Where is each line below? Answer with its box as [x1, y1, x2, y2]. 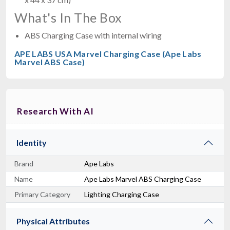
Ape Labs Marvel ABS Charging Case [84, 174, 201, 183]
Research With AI [17, 105, 94, 117]
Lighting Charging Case [84, 189, 159, 199]
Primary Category [14, 189, 70, 199]
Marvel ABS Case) [14, 56, 85, 67]
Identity [16, 137, 47, 147]
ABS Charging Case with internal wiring [25, 30, 162, 40]
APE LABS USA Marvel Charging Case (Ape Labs [14, 48, 202, 59]
